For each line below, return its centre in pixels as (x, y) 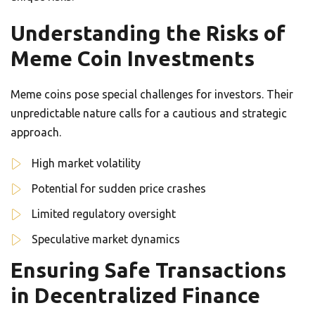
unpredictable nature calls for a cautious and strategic (149, 114)
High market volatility (86, 163)
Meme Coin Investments (133, 59)
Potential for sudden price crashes (119, 189)
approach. (36, 133)
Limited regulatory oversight (104, 214)
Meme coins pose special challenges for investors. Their (152, 95)
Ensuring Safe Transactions (148, 270)
